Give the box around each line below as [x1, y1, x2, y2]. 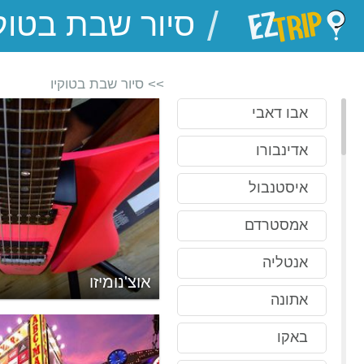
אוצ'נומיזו [89, 273, 151, 292]
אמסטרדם [245, 217, 308, 233]
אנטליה [262, 254, 308, 271]
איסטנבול [249, 180, 308, 196]
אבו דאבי [252, 105, 308, 121]
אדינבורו [256, 142, 308, 158]
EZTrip [176, 17, 223, 35]
